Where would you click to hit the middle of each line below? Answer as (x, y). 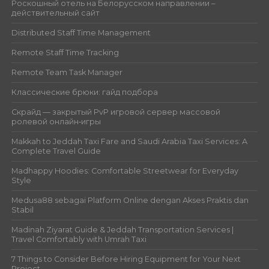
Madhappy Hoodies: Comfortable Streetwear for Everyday (125, 171)
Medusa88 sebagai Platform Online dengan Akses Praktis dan (130, 200)
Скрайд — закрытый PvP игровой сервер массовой (116, 112)
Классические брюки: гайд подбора (84, 92)
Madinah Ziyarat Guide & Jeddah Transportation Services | (122, 229)
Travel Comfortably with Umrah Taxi (79, 239)
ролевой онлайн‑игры (56, 121)
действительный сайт (55, 13)
